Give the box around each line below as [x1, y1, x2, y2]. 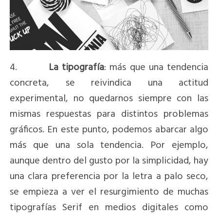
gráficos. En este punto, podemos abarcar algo [10, 122, 208, 138]
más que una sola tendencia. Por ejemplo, [10, 137, 208, 153]
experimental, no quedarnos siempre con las [10, 91, 208, 107]
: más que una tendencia [104, 59, 209, 75]
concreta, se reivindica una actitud [10, 75, 208, 91]
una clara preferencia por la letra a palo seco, [10, 168, 208, 184]
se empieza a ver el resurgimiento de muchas [10, 184, 208, 200]
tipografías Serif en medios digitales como [10, 200, 208, 216]
